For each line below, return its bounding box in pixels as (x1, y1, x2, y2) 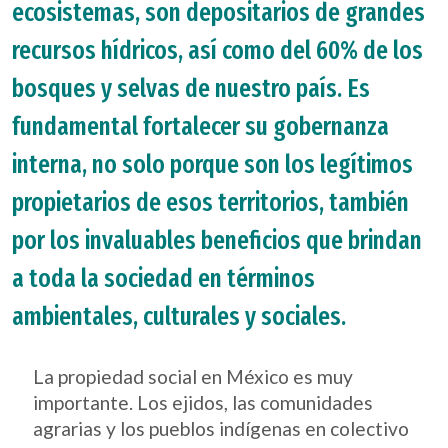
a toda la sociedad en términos (12, 263, 315, 294)
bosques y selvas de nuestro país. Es (12, 73, 370, 104)
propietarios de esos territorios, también (12, 187, 409, 218)
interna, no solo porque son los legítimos (12, 149, 413, 180)
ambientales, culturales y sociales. (12, 301, 346, 332)
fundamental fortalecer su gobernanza (12, 111, 389, 142)
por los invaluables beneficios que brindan (12, 225, 422, 256)
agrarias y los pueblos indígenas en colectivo (33, 417, 410, 440)
